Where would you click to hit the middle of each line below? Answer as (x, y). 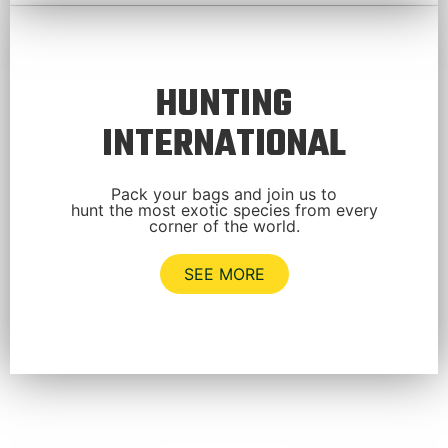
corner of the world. (224, 226)
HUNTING (224, 105)
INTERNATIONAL (224, 145)
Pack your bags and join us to (224, 194)
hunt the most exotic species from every (224, 210)
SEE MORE (224, 274)
